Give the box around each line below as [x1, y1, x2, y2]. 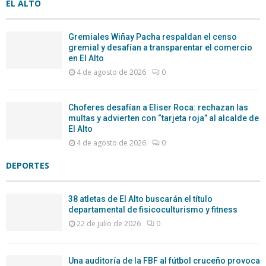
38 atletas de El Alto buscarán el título [68, 194, 213, 204]
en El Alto [68, 53, 104, 63]
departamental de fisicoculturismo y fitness [68, 204, 237, 214]
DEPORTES [6, 159, 49, 171]
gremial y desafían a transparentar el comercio [68, 42, 252, 52]
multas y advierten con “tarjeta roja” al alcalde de [68, 113, 259, 123]
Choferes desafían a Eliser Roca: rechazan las [68, 102, 248, 112]
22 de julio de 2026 [77, 218, 141, 229]
